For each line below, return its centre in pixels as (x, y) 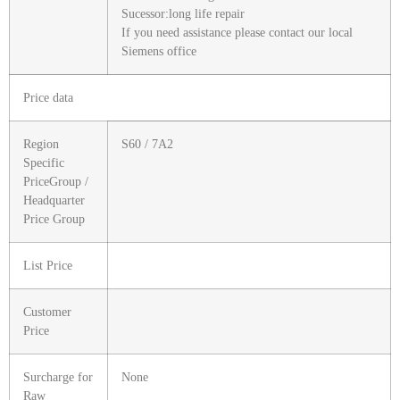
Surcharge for (58, 377)
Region (41, 144)
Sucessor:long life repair (183, 14)
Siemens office (159, 51)
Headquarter (54, 200)
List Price (48, 266)
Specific (44, 163)
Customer (47, 312)
